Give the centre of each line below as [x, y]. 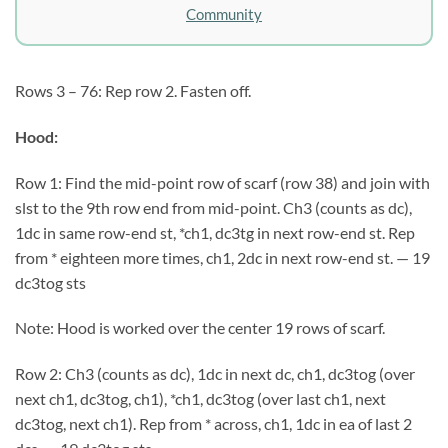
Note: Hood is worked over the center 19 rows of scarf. [200, 328]
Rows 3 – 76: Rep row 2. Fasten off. [133, 91]
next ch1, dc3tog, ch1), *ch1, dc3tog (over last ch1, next [200, 399]
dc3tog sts [50, 282]
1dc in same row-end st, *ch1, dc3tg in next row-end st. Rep [215, 232]
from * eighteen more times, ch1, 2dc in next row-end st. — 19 [222, 257]
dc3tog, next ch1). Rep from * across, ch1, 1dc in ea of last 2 [213, 424]
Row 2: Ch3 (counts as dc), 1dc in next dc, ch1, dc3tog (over [215, 374]
